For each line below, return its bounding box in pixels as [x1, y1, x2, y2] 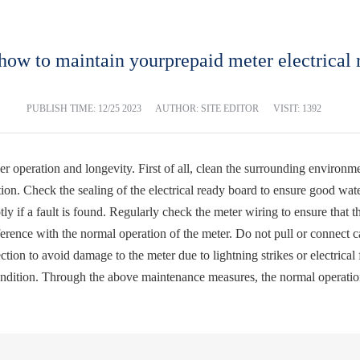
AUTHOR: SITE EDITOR [155, 102, 259, 114]
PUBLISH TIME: [27, 102, 98, 114]
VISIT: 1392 [273, 102, 321, 114]
